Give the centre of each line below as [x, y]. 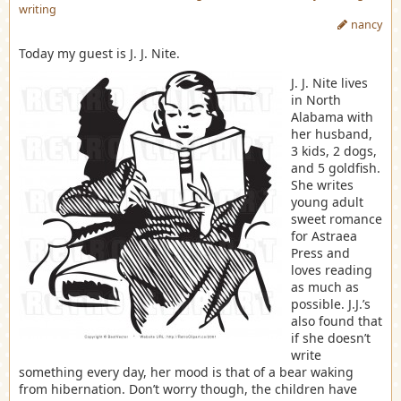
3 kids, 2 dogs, [334, 151]
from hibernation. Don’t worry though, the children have [188, 389]
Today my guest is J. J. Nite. [99, 54]
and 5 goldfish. [336, 168]
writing [38, 10]
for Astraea [324, 236]
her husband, [332, 134]
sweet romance [337, 219]
